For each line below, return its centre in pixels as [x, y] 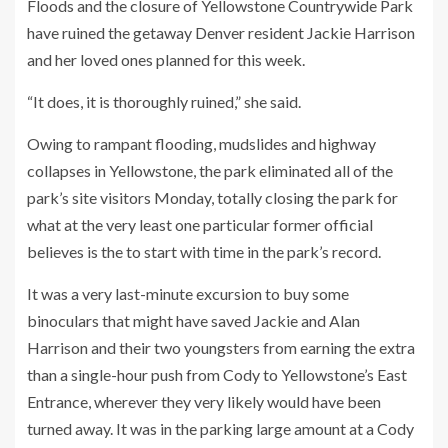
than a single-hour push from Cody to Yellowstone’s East [217, 374]
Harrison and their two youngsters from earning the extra [221, 347]
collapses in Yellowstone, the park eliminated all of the [210, 170]
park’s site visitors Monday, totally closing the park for [212, 197]
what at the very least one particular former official [200, 224]
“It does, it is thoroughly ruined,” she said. [165, 101]
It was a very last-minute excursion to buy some [188, 293]
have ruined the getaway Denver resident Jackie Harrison [221, 32]
